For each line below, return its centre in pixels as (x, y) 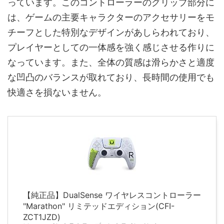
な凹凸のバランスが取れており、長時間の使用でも (111, 77)
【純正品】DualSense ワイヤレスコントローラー (112, 195)
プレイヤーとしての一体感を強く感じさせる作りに (111, 47)
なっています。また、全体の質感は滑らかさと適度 (111, 62)
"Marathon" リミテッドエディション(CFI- (99, 206)
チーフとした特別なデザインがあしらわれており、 (111, 32)
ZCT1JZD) (42, 217)
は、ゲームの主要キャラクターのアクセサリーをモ (111, 17)
